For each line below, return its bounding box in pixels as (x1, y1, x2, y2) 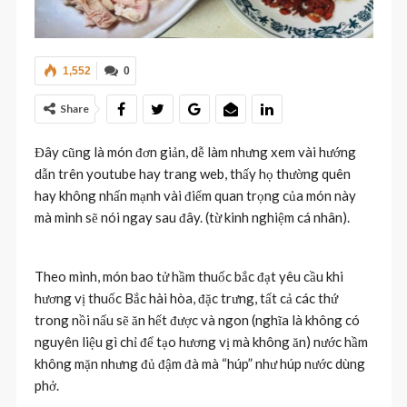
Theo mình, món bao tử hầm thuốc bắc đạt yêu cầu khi (34, 267, 343, 284)
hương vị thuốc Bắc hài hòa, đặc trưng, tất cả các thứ (34, 289, 338, 306)
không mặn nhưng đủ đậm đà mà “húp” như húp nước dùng (34, 354, 365, 372)
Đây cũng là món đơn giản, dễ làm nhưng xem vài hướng (34, 143, 356, 160)
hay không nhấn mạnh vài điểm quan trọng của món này (34, 186, 356, 203)
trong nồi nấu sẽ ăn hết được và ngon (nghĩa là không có (34, 311, 360, 328)
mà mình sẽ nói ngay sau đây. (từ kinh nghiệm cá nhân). (34, 208, 350, 225)
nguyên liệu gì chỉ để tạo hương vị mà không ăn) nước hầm (34, 333, 368, 350)
